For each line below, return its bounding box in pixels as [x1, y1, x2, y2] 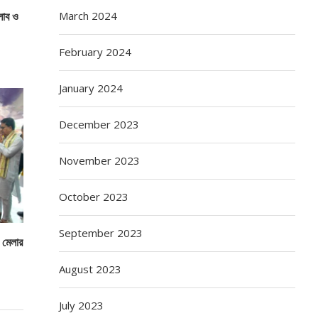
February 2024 [59, 44, 132, 59]
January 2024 [59, 80, 124, 95]
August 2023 [59, 261, 122, 276]
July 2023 [59, 297, 104, 312]
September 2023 [59, 225, 143, 240]
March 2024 [59, 8, 118, 23]
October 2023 [59, 189, 129, 204]
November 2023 [59, 153, 141, 168]
